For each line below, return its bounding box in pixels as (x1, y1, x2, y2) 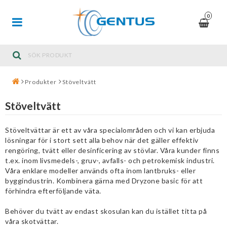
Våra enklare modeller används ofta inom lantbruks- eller (5, 166, 196, 175)
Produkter (24, 78, 57, 86)
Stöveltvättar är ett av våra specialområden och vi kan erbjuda (5, 125, 215, 134)
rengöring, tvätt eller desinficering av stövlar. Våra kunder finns (5, 145, 219, 155)
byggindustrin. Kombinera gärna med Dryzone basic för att (5, 176, 203, 185)
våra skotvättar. (5, 216, 58, 225)
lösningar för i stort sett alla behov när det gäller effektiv (5, 135, 199, 144)
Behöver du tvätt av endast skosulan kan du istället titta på (5, 206, 207, 215)
